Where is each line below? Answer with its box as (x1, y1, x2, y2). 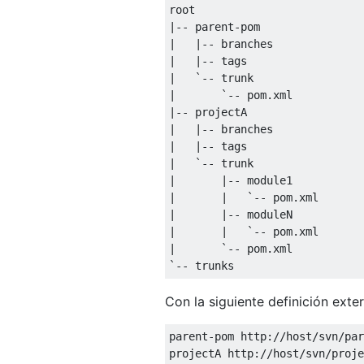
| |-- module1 (169, 173, 292, 187)
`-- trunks (169, 258, 234, 272)
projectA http (169, 346, 253, 360)
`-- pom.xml (247, 224, 318, 238)
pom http (214, 329, 266, 343)
